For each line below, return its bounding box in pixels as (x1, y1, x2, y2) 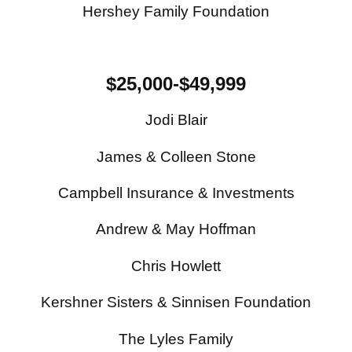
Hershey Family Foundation (82, 2, 269, 20)
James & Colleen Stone (96, 148, 256, 165)
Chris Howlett (131, 257, 221, 274)
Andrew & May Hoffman (96, 221, 256, 238)
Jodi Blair (145, 112, 207, 129)
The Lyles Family (119, 330, 233, 347)
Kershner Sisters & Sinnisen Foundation (41, 294, 311, 311)
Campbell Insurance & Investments (57, 185, 295, 202)
